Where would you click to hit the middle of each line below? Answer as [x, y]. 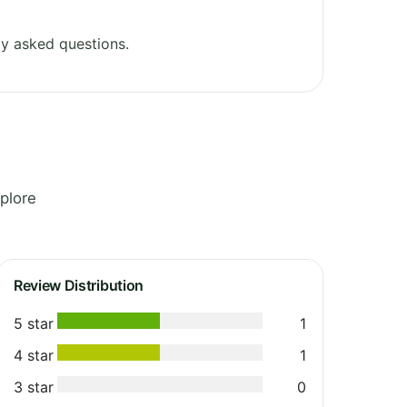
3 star [34, 387]
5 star [34, 323]
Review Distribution [79, 285]
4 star [34, 355]
